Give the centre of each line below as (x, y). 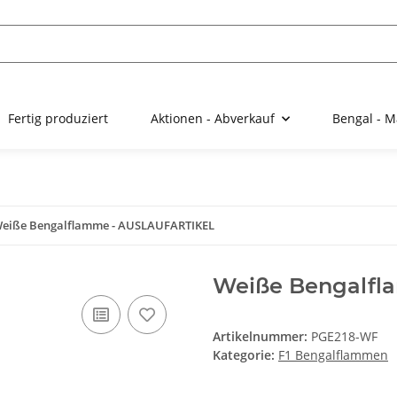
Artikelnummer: (262, 337)
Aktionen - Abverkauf (213, 119)
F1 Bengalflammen (333, 355)
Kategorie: (245, 355)
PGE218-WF (344, 337)
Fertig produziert (58, 119)
